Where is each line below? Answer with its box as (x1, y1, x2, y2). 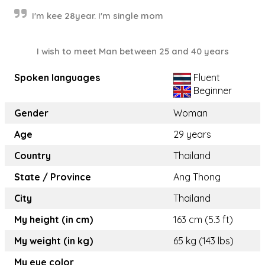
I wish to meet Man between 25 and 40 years (36, 46, 229, 57)
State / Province (14, 171, 91, 183)
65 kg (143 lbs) (173, 235, 234, 247)
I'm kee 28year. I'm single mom (32, 10, 163, 21)
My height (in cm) (14, 214, 93, 225)
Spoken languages (14, 72, 100, 83)
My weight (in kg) (14, 235, 93, 247)
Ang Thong (173, 171, 221, 183)
